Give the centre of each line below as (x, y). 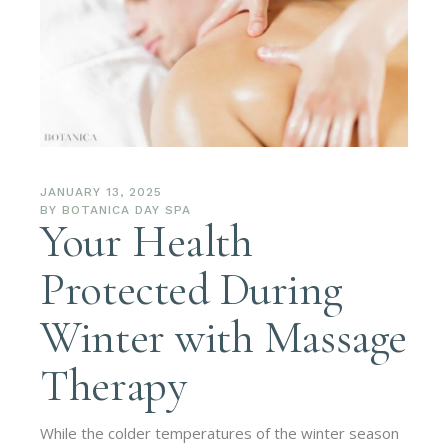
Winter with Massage (223, 337)
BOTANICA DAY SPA (126, 209)
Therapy (113, 385)
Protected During (191, 289)
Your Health (146, 241)
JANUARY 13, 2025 (101, 191)
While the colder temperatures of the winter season (220, 432)
